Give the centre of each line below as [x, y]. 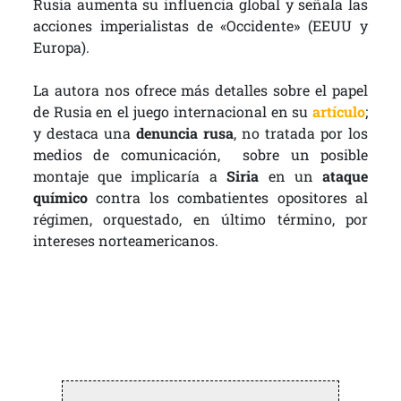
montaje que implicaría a [130, 176]
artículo [339, 112]
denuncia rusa [185, 133]
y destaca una [84, 133]
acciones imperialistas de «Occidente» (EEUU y [200, 26]
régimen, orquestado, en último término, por [200, 219]
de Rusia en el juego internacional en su [173, 112]
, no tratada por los [301, 133]
